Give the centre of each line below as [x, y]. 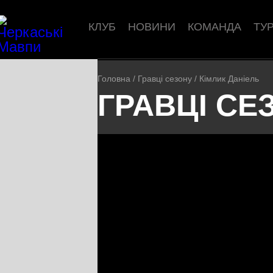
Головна [114, 79]
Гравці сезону [165, 79]
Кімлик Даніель [229, 79]
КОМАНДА [214, 27]
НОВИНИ [152, 27]
